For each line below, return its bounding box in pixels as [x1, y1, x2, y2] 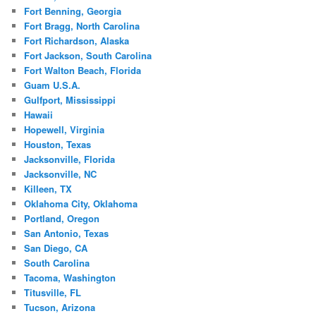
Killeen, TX [24, 182, 73, 196]
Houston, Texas [24, 138, 92, 152]
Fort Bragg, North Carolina [24, 19, 140, 33]
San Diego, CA [24, 241, 88, 255]
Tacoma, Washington [24, 271, 116, 285]
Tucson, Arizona [24, 300, 96, 315]
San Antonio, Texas [24, 226, 109, 241]
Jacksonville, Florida [24, 152, 116, 166]
